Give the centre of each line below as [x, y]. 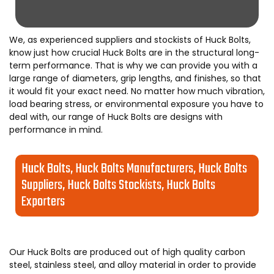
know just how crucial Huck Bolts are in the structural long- [134, 53]
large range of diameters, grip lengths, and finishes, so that [135, 78]
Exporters [43, 202]
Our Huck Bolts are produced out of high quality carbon [127, 252]
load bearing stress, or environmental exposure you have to [136, 104]
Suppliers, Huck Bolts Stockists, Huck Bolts [118, 185]
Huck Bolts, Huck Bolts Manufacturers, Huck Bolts [134, 169]
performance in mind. [56, 130]
